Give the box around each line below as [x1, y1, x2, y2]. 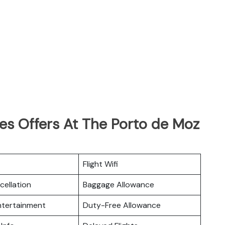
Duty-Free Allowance [83, 199, 161, 210]
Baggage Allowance [83, 179, 154, 190]
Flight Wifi [83, 158, 118, 169]
